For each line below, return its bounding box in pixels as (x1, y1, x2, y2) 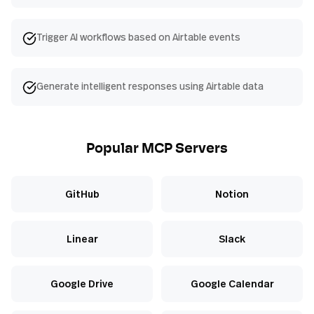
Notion (215, 187, 249, 201)
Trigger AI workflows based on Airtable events (36, 30, 240, 44)
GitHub (64, 187, 100, 201)
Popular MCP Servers (86, 142, 228, 157)
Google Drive (50, 277, 114, 291)
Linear (66, 232, 98, 246)
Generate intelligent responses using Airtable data (36, 79, 264, 93)
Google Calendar (190, 277, 274, 291)
